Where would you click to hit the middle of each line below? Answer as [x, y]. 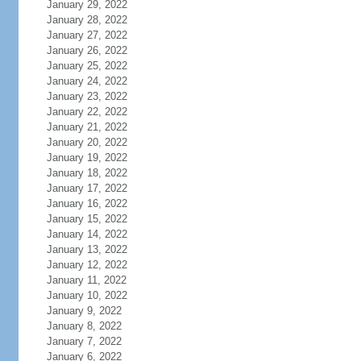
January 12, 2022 [87, 265]
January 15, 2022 [87, 219]
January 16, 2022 [87, 203]
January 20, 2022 [87, 142]
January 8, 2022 [84, 326]
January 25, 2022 [87, 66]
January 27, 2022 [87, 35]
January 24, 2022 [87, 81]
